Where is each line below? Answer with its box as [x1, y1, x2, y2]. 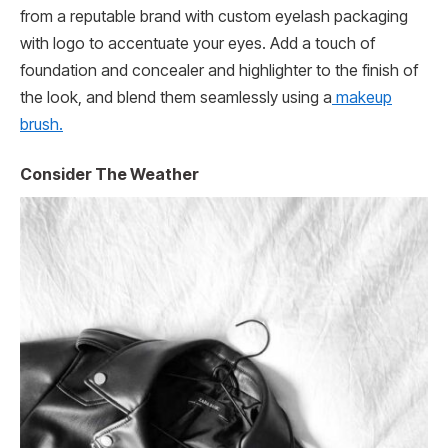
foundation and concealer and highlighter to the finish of [20, 60, 418, 80]
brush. [20, 114, 63, 134]
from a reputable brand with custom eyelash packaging [20, 6, 408, 26]
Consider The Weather [20, 164, 199, 184]
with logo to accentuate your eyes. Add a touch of [20, 33, 375, 53]
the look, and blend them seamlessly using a [20, 87, 332, 107]
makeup [332, 87, 392, 107]
